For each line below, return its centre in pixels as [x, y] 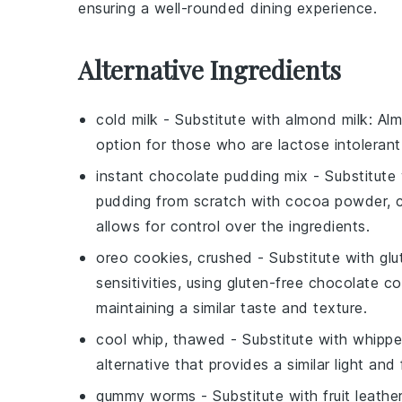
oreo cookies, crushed [175, 258]
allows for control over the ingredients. [233, 226]
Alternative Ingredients [210, 70]
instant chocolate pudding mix [202, 176]
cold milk [127, 119]
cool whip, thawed [161, 339]
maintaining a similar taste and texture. [232, 308]
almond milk [327, 119]
